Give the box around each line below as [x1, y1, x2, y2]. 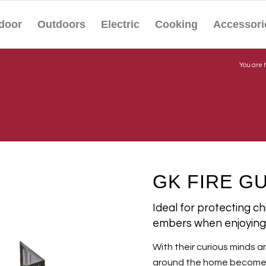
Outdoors [37, 18, 86, 30]
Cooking [155, 18, 198, 30]
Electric [101, 18, 140, 30]
